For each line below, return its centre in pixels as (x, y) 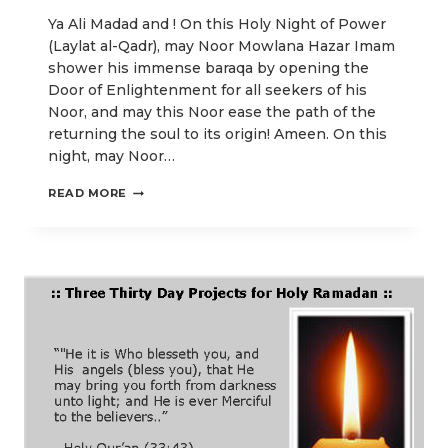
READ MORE (88, 193)
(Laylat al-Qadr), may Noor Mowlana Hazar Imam (221, 46)
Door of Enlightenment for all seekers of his (207, 90)
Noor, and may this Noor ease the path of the (212, 112)
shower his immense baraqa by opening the (208, 68)
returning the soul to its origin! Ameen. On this (217, 134)
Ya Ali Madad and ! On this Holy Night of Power (217, 24)
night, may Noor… (111, 156)
